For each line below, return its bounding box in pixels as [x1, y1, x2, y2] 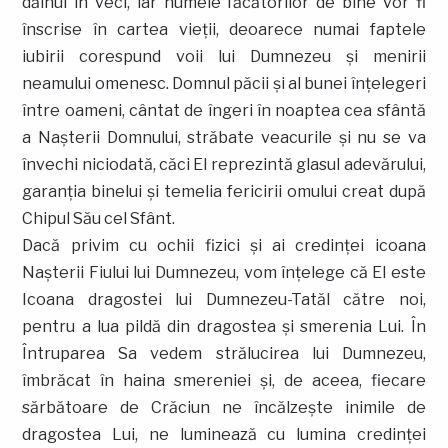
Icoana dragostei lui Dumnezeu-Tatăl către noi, [22, 289, 426, 309]
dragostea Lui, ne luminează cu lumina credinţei [22, 424, 426, 444]
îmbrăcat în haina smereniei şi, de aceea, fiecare [22, 370, 426, 390]
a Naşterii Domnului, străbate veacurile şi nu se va [22, 127, 426, 147]
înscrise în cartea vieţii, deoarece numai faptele [22, 19, 426, 39]
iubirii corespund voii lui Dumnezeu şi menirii [22, 46, 426, 66]
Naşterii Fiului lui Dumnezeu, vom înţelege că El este [22, 262, 426, 282]
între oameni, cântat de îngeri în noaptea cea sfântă [22, 100, 426, 120]
